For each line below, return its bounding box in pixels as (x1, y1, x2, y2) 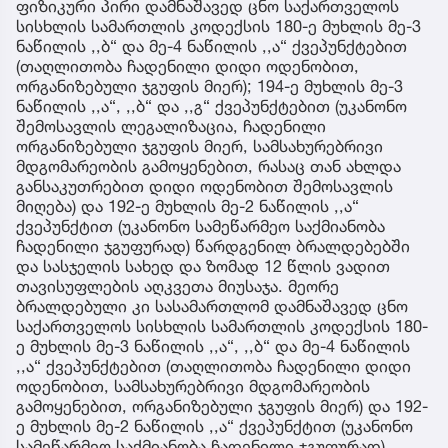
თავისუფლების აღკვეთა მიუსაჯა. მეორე (16, 275, 339, 296)
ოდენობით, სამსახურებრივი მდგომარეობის (16, 375, 370, 396)
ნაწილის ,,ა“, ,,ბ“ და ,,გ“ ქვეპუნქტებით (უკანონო (16, 95, 407, 116)
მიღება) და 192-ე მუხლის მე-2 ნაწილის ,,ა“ (16, 195, 359, 216)
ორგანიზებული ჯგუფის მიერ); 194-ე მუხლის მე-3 (16, 75, 403, 96)
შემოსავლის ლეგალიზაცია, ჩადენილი (16, 115, 326, 136)
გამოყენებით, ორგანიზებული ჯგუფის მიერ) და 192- (16, 395, 428, 416)
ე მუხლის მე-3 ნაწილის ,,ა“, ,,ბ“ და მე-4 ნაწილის (16, 335, 410, 356)
